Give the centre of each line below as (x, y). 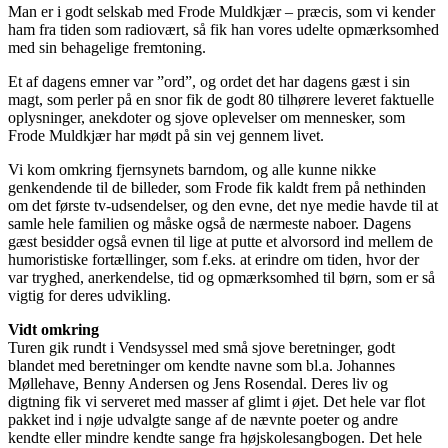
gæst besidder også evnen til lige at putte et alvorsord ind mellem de (220, 242)
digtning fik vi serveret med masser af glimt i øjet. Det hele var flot (216, 402)
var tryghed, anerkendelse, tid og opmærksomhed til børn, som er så (221, 278)
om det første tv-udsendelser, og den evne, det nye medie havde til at (223, 206)
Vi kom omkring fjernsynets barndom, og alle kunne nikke (192, 170)
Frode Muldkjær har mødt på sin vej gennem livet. (166, 136)
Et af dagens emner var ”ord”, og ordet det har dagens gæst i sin (209, 82)
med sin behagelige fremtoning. (107, 48)
